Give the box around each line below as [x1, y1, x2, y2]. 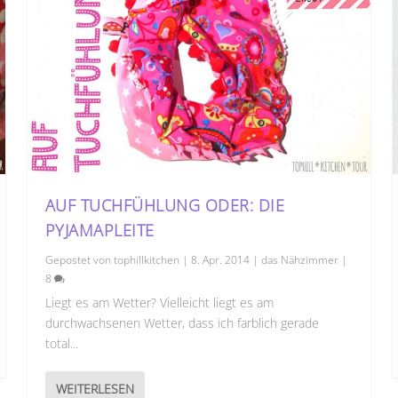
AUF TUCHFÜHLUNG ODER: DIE [44, 194, 285, 216]
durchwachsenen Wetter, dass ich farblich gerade [44, 314, 319, 331]
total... [44, 334, 78, 352]
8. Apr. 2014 [190, 251, 250, 267]
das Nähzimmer [260, 251, 338, 267]
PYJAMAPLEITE [44, 219, 155, 241]
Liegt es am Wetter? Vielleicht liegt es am [44, 293, 274, 311]
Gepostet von [44, 251, 114, 267]
